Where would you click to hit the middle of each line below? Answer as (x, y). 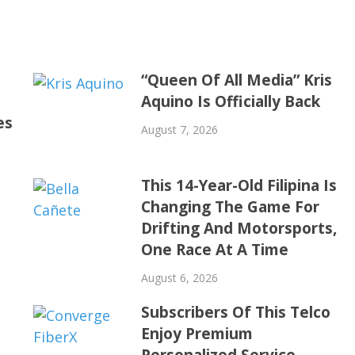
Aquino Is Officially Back (230, 101)
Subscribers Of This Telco (235, 312)
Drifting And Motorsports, (239, 228)
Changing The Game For (230, 206)
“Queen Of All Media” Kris (236, 80)
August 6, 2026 (179, 277)
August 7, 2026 (179, 129)
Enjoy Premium (197, 333)
